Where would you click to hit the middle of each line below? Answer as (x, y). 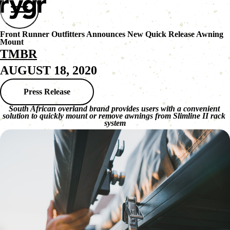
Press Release (47, 91)
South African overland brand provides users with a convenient (114, 108)
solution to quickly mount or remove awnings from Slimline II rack (114, 116)
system (115, 123)
